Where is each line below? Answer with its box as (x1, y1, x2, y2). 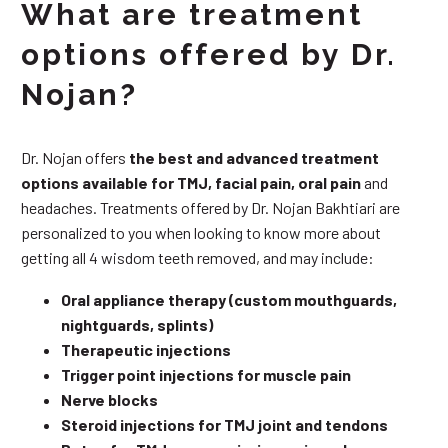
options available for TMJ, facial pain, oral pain (21, 172, 361, 192)
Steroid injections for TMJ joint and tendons (61, 415, 388, 435)
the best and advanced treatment (129, 147, 379, 167)
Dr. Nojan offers (21, 147, 129, 167)
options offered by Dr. (21, 36, 397, 72)
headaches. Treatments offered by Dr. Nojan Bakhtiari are (21, 197, 400, 217)
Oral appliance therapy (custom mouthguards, (61, 290, 397, 310)
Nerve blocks (61, 390, 158, 410)
